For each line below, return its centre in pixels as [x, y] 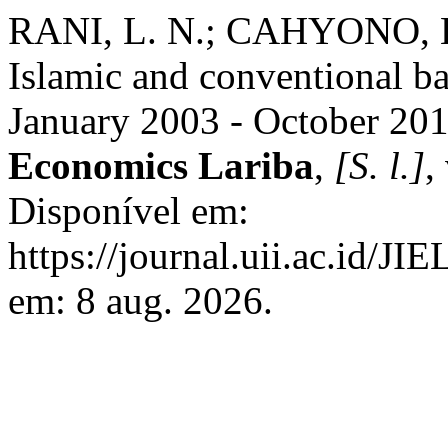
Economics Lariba [161, 165]
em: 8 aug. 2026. [140, 300]
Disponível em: [128, 210]
